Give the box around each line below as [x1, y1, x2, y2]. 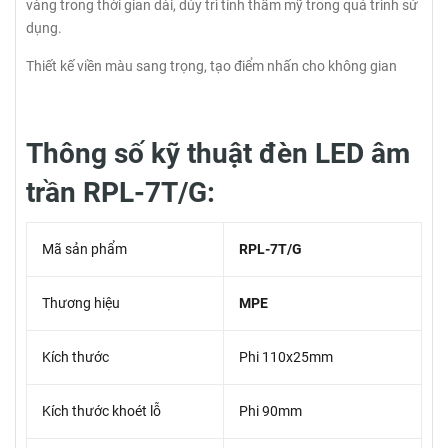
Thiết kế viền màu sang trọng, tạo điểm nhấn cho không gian [26, 58, 397, 75]
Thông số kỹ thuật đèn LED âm [26, 137, 410, 171]
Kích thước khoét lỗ [42, 403, 161, 420]
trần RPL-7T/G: [26, 176, 215, 210]
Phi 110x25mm [239, 349, 333, 366]
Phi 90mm [239, 403, 302, 420]
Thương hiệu [42, 295, 120, 312]
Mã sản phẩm [42, 241, 127, 258]
